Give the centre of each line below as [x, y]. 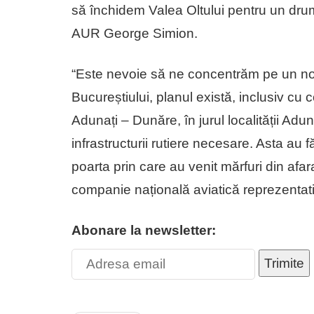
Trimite [284, 263]
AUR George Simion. [135, 33]
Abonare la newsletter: [144, 230]
